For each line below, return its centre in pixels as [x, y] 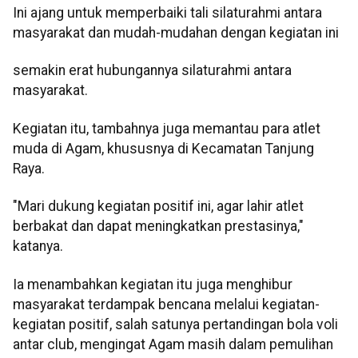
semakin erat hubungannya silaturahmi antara [152, 71]
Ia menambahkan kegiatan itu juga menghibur [153, 284]
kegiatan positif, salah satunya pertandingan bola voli [175, 324]
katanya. [38, 247]
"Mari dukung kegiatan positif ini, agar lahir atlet [158, 207]
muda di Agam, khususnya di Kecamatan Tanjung [163, 148]
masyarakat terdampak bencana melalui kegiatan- [166, 304]
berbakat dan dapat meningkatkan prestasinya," [158, 227]
